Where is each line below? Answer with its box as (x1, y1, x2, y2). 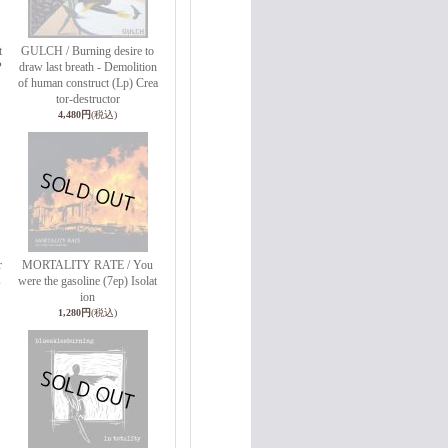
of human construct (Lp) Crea (17, 76, 158, 90)
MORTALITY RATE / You (22, 258, 153, 272)
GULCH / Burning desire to (21, 44, 154, 58)
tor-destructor (55, 92, 120, 106)
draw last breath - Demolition (18, 60, 157, 74)
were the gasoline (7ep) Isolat (18, 274, 157, 288)
